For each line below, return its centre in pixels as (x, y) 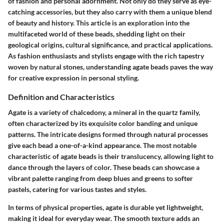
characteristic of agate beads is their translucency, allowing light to (111, 156)
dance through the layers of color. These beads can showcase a (104, 167)
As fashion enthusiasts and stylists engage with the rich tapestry (106, 56)
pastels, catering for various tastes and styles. (77, 189)
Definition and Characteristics (61, 97)
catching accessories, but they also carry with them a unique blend (110, 12)
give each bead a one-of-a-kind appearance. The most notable (102, 145)
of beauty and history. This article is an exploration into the (99, 23)
